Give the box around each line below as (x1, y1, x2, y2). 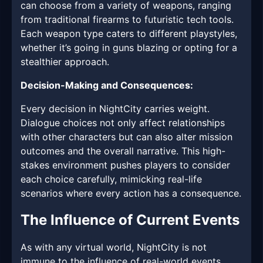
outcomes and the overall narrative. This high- (21, 145, 225, 157)
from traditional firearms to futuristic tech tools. (21, 14, 234, 26)
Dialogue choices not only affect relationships (21, 117, 225, 129)
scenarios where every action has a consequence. (21, 187, 241, 200)
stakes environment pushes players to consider (21, 159, 230, 171)
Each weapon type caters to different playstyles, (21, 28, 237, 40)
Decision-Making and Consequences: (21, 79, 193, 92)
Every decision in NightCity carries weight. (21, 103, 210, 115)
